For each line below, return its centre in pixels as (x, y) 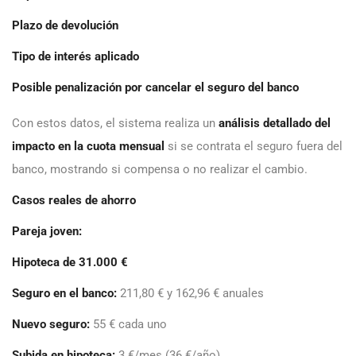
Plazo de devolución (65, 26)
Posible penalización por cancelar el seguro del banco (155, 88)
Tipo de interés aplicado (75, 57)
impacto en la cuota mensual (88, 147)
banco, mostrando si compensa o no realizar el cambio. (160, 170)
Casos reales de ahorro (74, 201)
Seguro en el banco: (64, 294)
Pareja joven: (47, 232)
